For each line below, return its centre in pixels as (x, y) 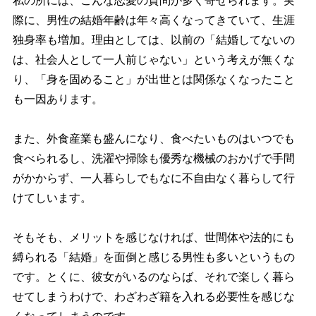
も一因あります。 (57, 99)
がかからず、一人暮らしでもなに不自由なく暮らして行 (153, 178)
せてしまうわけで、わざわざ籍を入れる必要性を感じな (153, 296)
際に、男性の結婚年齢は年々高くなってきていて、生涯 (153, 20)
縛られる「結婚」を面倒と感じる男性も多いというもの (153, 257)
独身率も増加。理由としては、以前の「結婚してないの (153, 39)
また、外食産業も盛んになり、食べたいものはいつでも (153, 138)
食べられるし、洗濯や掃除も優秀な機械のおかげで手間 (153, 158)
